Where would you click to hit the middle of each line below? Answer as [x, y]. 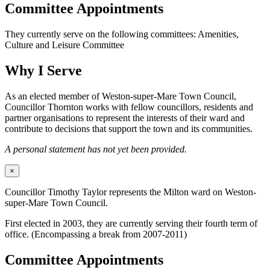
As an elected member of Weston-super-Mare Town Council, [121, 96]
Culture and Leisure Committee [64, 45]
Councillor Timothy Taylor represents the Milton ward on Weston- [130, 192]
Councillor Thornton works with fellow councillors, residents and [129, 107]
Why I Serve [43, 70]
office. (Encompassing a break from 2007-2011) [96, 234]
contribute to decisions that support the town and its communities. [129, 128]
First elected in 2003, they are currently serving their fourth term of [131, 223]
